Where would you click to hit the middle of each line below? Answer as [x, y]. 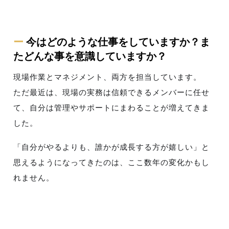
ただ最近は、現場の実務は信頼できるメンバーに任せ [112, 92]
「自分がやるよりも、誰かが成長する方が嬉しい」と [112, 147]
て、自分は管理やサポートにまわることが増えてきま [112, 107]
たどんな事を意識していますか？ [90, 56]
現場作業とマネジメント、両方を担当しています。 [108, 77]
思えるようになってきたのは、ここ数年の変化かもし [112, 163]
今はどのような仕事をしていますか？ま [118, 41]
